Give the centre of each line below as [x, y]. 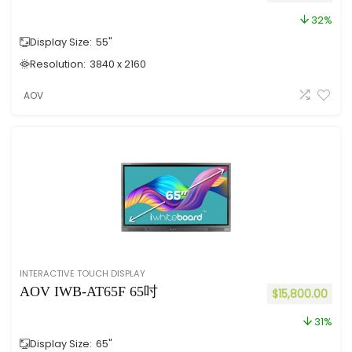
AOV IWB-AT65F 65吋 [89, 291]
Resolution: [58, 64]
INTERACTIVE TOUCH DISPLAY [82, 273]
